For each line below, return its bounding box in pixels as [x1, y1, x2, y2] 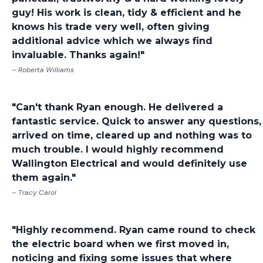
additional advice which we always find [12, 35, 213, 47]
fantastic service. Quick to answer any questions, [12, 116, 261, 127]
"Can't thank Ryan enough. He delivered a [12, 102, 223, 113]
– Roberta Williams [12, 65, 74, 75]
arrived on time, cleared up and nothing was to [12, 130, 252, 141]
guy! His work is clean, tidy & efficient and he [12, 7, 241, 19]
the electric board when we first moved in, [12, 238, 229, 250]
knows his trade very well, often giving [12, 21, 210, 33]
